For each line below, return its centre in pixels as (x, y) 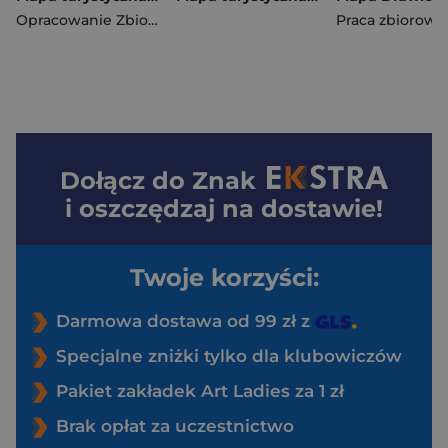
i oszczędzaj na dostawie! (224, 209)
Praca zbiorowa (390, 20)
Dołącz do (126, 181)
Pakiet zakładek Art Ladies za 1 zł (200, 391)
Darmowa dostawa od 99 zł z (185, 321)
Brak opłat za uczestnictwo (175, 426)
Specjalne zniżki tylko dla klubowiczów (229, 356)
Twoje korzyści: (224, 278)
